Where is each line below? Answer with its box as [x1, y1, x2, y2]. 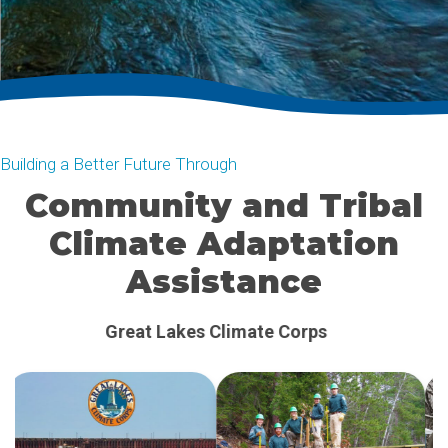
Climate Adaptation [49, 224, 399, 263]
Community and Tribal [25, 186, 423, 225]
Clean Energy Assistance [122, 321, 326, 342]
